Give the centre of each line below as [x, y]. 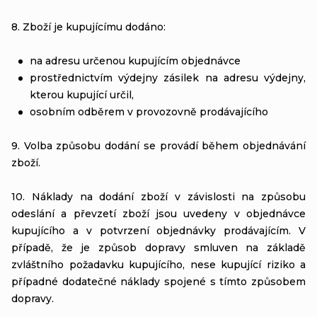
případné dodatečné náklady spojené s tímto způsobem [158, 281]
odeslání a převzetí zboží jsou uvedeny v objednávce [158, 213]
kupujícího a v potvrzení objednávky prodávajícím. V [158, 230]
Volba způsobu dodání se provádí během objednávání [165, 145]
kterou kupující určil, [82, 94]
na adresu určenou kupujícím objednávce [135, 60]
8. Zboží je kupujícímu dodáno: [88, 27]
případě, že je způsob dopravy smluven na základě [158, 247]
